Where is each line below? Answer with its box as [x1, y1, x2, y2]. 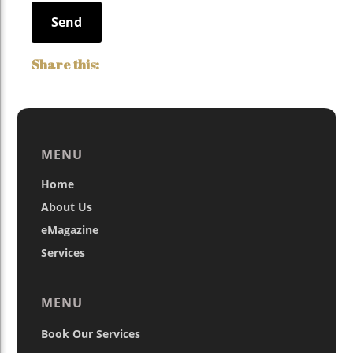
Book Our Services [41, 326, 141, 342]
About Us [41, 199, 93, 215]
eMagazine [41, 222, 99, 238]
